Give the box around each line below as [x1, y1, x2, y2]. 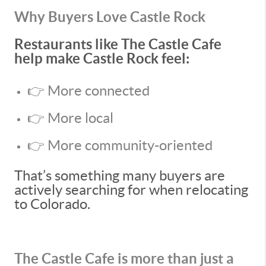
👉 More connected [27, 83, 150, 99]
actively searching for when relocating [14, 182, 248, 198]
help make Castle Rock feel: [14, 50, 189, 66]
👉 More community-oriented [27, 137, 213, 153]
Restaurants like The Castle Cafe [14, 36, 221, 52]
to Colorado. [14, 196, 90, 212]
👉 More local [27, 110, 113, 126]
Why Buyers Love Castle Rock [14, 9, 205, 25]
